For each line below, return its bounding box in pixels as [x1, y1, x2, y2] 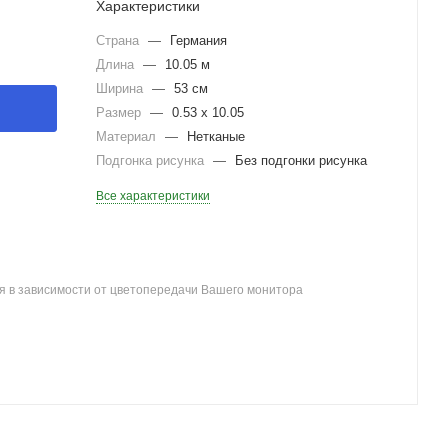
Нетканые [187, 129, 245, 144]
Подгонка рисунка [96, 153, 208, 168]
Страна [96, 33, 143, 48]
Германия [170, 33, 227, 48]
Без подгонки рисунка [235, 153, 367, 168]
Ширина [96, 81, 147, 96]
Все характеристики [96, 189, 210, 203]
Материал [96, 129, 160, 144]
